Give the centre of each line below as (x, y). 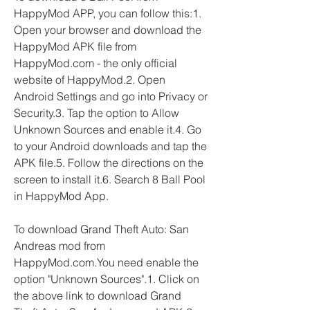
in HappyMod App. (61, 196)
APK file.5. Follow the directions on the (109, 163)
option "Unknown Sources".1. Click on (107, 279)
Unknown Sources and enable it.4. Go (108, 129)
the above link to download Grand (98, 295)
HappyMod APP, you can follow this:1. (108, 13)
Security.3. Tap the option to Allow (97, 113)
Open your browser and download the (108, 30)
